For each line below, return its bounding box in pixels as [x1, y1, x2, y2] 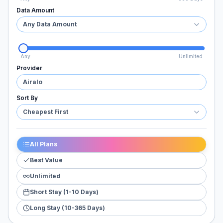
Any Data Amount [23, 20, 77, 28]
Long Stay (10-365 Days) [30, 204, 105, 212]
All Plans [30, 140, 57, 148]
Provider [16, 64, 42, 72]
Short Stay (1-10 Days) [30, 188, 99, 196]
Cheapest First [23, 108, 68, 115]
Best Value [30, 156, 63, 164]
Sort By [16, 94, 38, 102]
